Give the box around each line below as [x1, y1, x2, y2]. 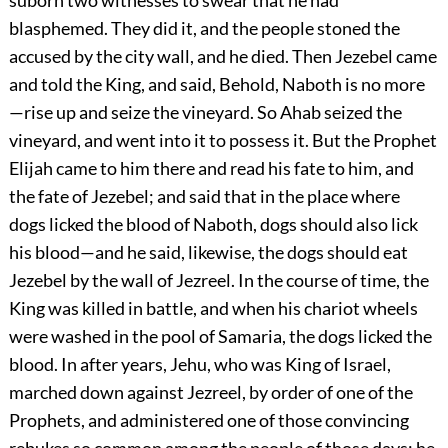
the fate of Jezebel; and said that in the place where [8, 185, 400, 208]
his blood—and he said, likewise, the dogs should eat [8, 241, 408, 264]
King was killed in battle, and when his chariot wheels [8, 297, 418, 320]
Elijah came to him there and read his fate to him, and [8, 157, 414, 180]
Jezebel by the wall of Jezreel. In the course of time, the [8, 269, 429, 292]
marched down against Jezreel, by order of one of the [8, 381, 413, 404]
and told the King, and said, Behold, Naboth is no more [8, 73, 425, 96]
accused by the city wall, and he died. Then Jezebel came [8, 45, 437, 68]
